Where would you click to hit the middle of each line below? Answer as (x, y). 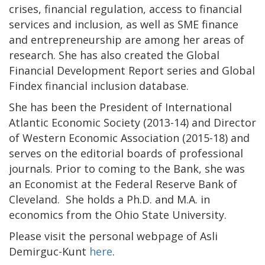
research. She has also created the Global (114, 55)
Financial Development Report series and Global (132, 70)
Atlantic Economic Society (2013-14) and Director (132, 122)
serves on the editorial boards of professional (126, 153)
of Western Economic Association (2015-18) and (129, 138)
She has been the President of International (120, 107)
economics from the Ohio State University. (118, 214)
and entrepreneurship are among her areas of (127, 39)
